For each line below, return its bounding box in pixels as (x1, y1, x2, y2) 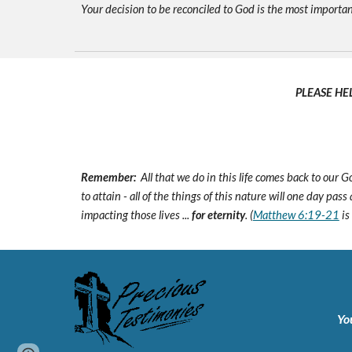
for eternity (191, 208, 245, 222)
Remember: (80, 170, 136, 184)
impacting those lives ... (80, 208, 192, 222)
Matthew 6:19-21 (252, 208, 339, 222)
